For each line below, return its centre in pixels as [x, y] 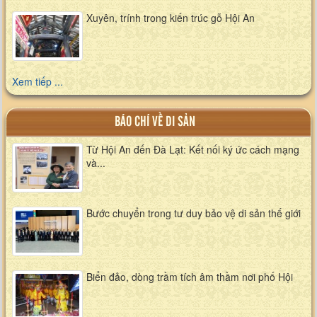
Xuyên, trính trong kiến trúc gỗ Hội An [171, 17]
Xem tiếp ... [38, 81]
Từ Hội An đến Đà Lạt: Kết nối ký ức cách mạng [193, 149]
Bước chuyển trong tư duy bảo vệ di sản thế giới [194, 213]
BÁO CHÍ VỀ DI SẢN [155, 122]
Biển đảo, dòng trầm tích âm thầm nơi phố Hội [190, 276]
